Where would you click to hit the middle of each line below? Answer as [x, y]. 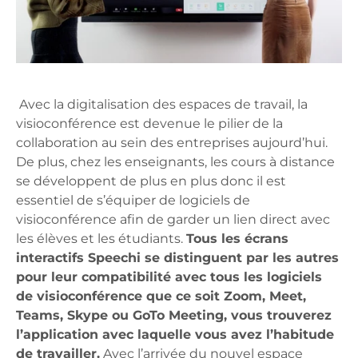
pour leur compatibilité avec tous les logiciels [169, 277]
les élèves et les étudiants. [101, 239]
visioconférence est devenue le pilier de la [149, 124]
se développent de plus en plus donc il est [151, 181]
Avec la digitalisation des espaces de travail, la [163, 105]
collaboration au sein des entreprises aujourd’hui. [172, 143]
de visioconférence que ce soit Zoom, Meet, [161, 296]
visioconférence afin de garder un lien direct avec [173, 220]
